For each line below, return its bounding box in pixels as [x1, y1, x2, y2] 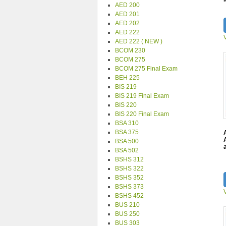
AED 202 [115, 20, 140, 27]
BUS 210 [115, 201, 140, 208]
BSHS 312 [115, 156, 144, 163]
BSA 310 [115, 120, 139, 127]
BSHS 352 [115, 174, 144, 181]
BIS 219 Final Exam [115, 92, 169, 99]
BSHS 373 [115, 183, 144, 190]
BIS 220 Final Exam [115, 110, 169, 118]
